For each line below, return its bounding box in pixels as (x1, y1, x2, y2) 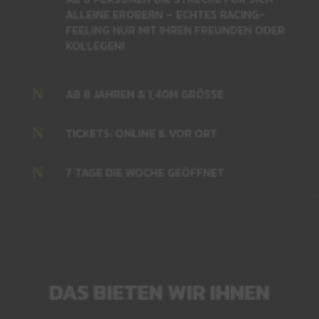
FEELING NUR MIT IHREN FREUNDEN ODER (65, 21, 285, 38)
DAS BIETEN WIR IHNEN (48, 276, 270, 308)
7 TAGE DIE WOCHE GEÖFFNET (65, 164, 224, 181)
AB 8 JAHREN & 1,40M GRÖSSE (65, 85, 217, 103)
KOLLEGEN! (65, 37, 125, 54)
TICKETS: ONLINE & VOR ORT (65, 125, 220, 142)
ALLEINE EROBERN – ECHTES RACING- (65, 6, 265, 23)
